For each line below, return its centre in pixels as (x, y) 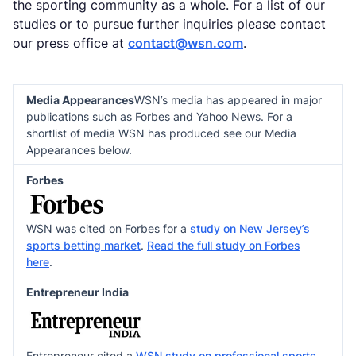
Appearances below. (79, 150)
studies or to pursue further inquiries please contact (169, 24)
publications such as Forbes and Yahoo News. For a (159, 116)
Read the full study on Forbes (224, 245)
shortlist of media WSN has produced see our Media (161, 133)
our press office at (70, 43)
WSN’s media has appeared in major (228, 100)
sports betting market (83, 245)
